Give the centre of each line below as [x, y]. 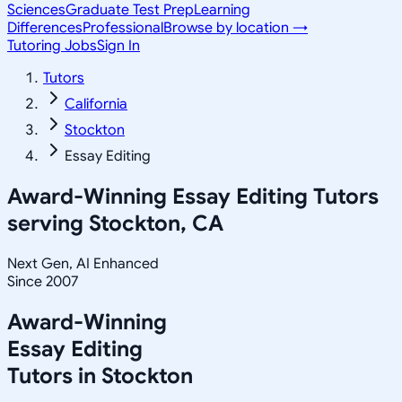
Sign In [118, 46]
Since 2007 [43, 281]
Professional [123, 28]
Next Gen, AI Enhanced [83, 263]
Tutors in [54, 376]
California [96, 104]
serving [48, 223]
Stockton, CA [156, 223]
